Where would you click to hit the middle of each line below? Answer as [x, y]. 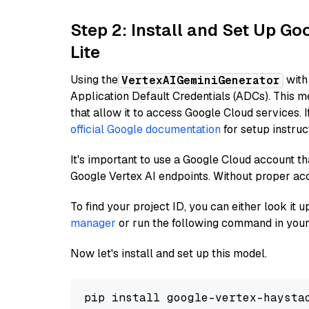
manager [93, 223]
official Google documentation [146, 129]
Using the [94, 80]
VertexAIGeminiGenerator [201, 80]
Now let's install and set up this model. [169, 253]
